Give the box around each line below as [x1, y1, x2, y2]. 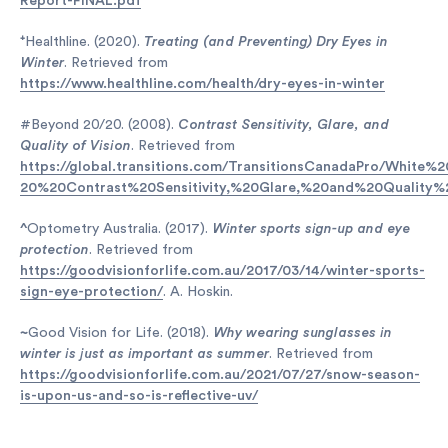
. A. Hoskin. [163, 285, 233, 299]
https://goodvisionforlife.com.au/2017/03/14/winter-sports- [20, 264, 425, 278]
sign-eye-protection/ [20, 285, 163, 299]
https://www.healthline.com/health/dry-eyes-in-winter [20, 77, 385, 91]
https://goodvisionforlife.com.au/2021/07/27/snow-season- [20, 368, 420, 382]
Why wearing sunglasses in [213, 326, 392, 340]
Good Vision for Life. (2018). [28, 326, 213, 340]
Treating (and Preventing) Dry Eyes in [144, 35, 388, 49]
